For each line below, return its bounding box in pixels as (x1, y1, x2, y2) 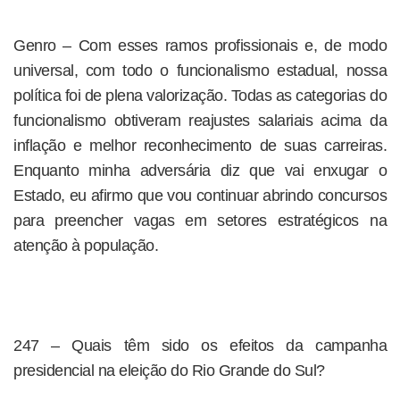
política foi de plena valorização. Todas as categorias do (13, 87, 387, 104)
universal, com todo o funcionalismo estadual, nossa (13, 62, 387, 79)
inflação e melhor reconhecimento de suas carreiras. (13, 137, 387, 154)
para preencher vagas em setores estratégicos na (13, 212, 387, 229)
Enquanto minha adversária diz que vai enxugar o (13, 162, 387, 179)
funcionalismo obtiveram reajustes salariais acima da (13, 112, 387, 129)
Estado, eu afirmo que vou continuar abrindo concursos (13, 187, 387, 204)
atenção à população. (13, 237, 158, 254)
